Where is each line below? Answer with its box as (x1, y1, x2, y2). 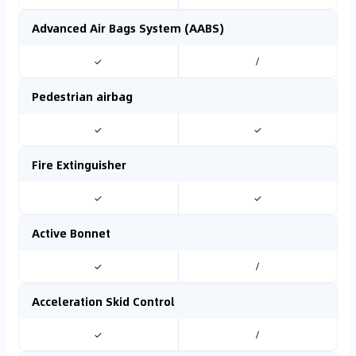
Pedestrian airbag (32, 87, 133, 105)
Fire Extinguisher (32, 156, 126, 173)
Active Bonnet (32, 224, 110, 242)
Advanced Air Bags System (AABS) (32, 19, 224, 37)
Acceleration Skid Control (32, 292, 175, 310)
